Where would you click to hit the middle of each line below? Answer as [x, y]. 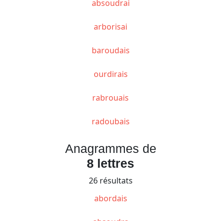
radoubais [110, 121]
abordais [110, 198]
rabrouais [110, 97]
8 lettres [110, 163]
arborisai [110, 26]
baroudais [110, 50]
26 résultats [110, 180]
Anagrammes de [110, 148]
